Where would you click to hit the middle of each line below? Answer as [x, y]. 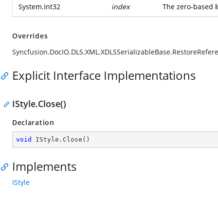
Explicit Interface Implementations [104, 75]
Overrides [30, 36]
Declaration [33, 122]
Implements [44, 166]
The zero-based [189, 7]
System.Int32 [39, 7]
